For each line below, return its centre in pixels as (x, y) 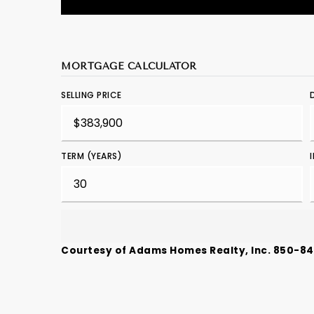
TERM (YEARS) (91, 156)
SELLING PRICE (91, 95)
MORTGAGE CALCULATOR (129, 66)
